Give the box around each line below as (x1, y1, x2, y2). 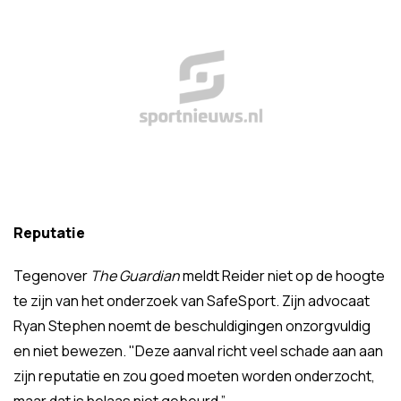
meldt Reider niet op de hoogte (183, 266, 385, 286)
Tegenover (13, 266, 90, 286)
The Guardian (90, 266, 183, 286)
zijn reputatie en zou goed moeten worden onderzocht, (13, 366, 375, 386)
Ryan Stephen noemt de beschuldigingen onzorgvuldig (13, 316, 371, 336)
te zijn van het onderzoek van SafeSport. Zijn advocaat (13, 291, 370, 311)
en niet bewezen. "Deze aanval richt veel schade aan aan (13, 341, 383, 361)
